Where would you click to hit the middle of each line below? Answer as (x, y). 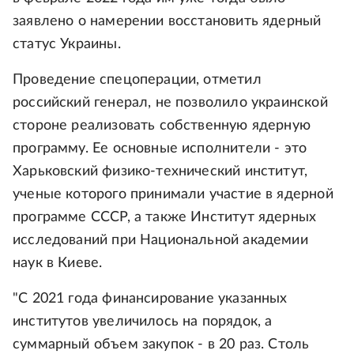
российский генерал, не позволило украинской (170, 103)
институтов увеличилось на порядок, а (143, 322)
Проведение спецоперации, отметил (137, 80)
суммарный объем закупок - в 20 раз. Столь (161, 345)
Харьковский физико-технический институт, (160, 172)
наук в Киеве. (58, 264)
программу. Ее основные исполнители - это (160, 149)
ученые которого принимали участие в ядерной (173, 195)
